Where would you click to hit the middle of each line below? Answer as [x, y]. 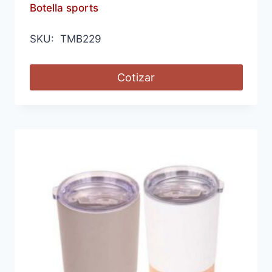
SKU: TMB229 [65, 39]
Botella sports [64, 8]
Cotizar [136, 77]
